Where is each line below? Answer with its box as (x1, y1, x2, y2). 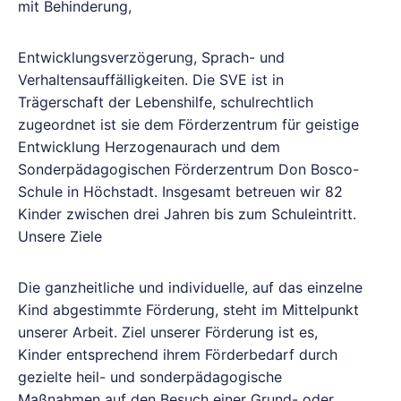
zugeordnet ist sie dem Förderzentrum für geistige (18, 115, 359, 133)
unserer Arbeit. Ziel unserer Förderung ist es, (18, 323, 318, 341)
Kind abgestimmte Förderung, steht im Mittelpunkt (18, 301, 359, 319)
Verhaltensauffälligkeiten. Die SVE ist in (18, 71, 284, 89)
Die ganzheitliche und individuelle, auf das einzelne (18, 278, 363, 296)
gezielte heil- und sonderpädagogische (18, 368, 282, 386)
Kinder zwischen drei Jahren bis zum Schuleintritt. (18, 205, 356, 223)
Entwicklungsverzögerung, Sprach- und (18, 48, 285, 66)
